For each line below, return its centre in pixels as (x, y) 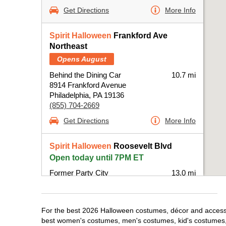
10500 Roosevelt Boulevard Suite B (108, 183)
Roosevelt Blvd (142, 146)
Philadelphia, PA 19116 (87, 193)
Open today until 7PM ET (97, 158)
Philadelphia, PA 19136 (87, 95)
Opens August (82, 59)
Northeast (68, 46)
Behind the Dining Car (85, 75)
